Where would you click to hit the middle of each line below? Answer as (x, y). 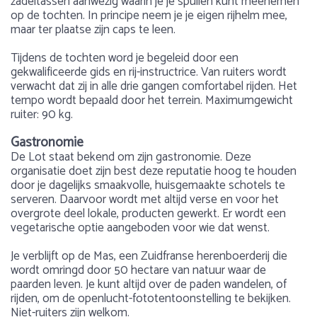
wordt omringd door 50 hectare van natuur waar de (138, 270)
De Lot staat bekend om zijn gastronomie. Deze (131, 157)
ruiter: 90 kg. (42, 115)
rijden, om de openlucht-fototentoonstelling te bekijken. (151, 299)
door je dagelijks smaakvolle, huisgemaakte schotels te (148, 185)
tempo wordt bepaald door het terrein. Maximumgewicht (152, 100)
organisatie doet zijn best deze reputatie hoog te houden (154, 171)
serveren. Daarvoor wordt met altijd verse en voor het (145, 200)
